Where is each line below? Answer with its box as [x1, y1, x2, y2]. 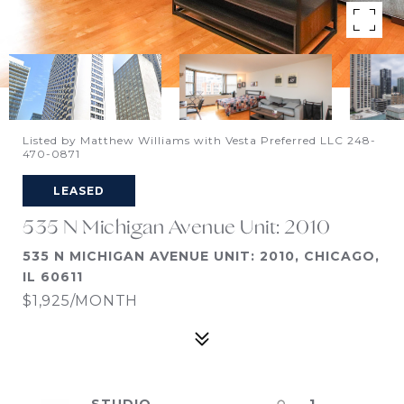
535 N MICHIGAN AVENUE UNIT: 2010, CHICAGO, [23, 248, 380, 264]
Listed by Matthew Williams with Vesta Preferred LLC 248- [23, 133, 376, 147]
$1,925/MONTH [23, 292, 138, 309]
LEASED [53, 184, 105, 197]
